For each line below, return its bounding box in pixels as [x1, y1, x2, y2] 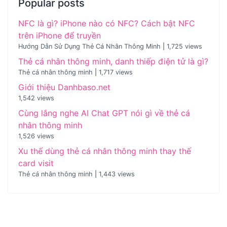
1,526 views [18, 132, 54, 140]
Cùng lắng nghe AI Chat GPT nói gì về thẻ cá [18, 108, 190, 119]
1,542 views [18, 94, 54, 102]
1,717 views [99, 68, 133, 77]
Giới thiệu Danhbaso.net [18, 82, 110, 93]
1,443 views [99, 170, 135, 178]
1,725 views [167, 43, 202, 51]
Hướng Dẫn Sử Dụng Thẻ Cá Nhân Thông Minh [18, 43, 161, 51]
